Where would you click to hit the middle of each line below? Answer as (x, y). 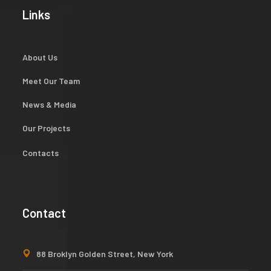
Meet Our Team (51, 80)
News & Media (50, 104)
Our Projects (47, 128)
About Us (40, 57)
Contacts (41, 152)
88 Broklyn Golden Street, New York (105, 253)
